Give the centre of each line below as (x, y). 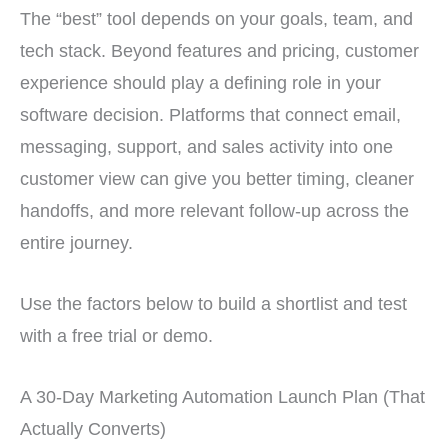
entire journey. (76, 242)
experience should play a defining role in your (200, 82)
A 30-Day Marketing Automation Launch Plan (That (222, 397)
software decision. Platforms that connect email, (210, 114)
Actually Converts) (93, 429)
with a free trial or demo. (116, 336)
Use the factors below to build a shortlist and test (213, 304)
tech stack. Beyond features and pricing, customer (219, 50)
